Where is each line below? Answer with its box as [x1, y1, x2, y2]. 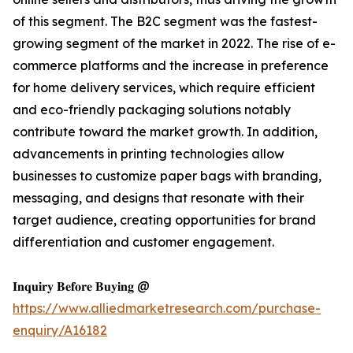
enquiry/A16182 [13, 322, 107, 339]
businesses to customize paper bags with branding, [13, 168, 321, 184]
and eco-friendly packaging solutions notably [13, 102, 291, 118]
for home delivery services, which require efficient [13, 80, 315, 96]
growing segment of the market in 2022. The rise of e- [13, 35, 336, 52]
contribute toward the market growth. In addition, [13, 124, 318, 140]
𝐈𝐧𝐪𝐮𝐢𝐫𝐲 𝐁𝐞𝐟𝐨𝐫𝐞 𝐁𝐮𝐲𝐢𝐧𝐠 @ [13, 278, 150, 295]
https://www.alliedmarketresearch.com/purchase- [13, 300, 321, 317]
